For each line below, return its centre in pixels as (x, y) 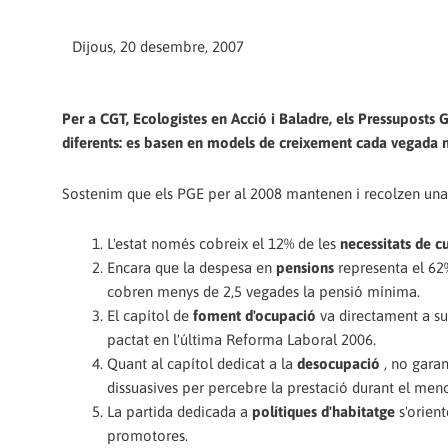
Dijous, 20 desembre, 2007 (158, 46)
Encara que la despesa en (191, 267)
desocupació (340, 363)
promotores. (147, 435)
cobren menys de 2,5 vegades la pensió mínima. (263, 291)
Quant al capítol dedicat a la (202, 363)
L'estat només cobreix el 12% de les (223, 243)
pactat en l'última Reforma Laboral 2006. (241, 339)
